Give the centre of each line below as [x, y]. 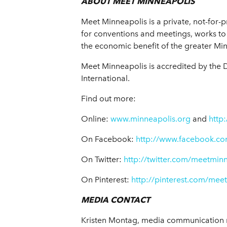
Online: [96, 119]
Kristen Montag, [110, 220]
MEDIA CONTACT [116, 200]
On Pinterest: [106, 180]
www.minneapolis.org [150, 119]
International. [105, 79]
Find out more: [108, 99]
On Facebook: [108, 139]
